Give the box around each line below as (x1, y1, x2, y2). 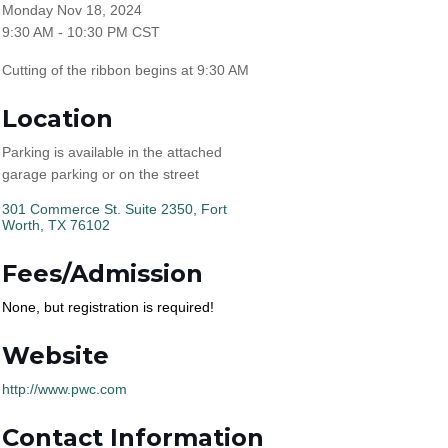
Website (2, 341, 109, 370)
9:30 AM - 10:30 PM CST (2, 24, 160, 40)
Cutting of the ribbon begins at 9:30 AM (2, 62, 249, 78)
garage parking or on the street (2, 166, 199, 182)
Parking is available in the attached (2, 144, 222, 160)
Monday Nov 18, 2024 (2, 2, 142, 18)
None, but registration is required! (2, 299, 214, 315)
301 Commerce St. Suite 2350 (2, 201, 193, 217)
